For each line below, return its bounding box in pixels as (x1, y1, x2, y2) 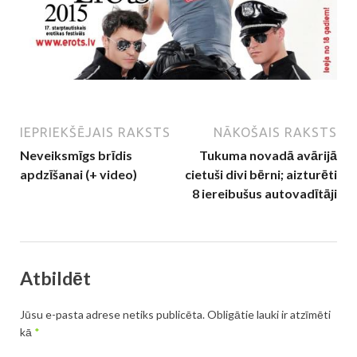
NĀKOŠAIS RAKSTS (214, 124, 337, 139)
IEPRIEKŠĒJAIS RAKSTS (20, 124, 171, 139)
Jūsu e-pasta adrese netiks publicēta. (20, 308, 205, 322)
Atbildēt (20, 266, 91, 289)
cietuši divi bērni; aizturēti (185, 166, 337, 182)
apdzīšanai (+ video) (20, 166, 137, 182)
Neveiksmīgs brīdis (20, 147, 132, 163)
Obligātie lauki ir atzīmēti (207, 308, 331, 322)
